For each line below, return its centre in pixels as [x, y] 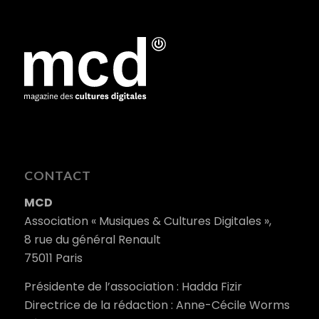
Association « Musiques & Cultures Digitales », [147, 221]
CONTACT [57, 176]
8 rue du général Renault [92, 240]
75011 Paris [53, 258]
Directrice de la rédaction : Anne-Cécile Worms [157, 305]
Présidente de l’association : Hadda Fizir [133, 286]
